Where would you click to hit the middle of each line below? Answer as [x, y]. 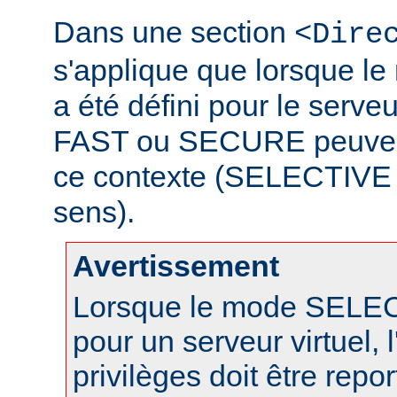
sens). [94, 211]
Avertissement [176, 265]
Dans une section [174, 31]
